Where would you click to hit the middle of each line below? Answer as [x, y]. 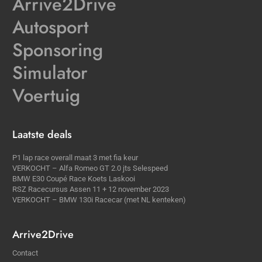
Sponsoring [58, 50]
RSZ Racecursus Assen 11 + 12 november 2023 [91, 189]
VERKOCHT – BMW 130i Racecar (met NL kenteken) [99, 200]
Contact [25, 253]
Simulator [50, 73]
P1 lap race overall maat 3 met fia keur [75, 158]
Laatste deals [42, 135]
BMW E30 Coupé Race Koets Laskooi [74, 179]
